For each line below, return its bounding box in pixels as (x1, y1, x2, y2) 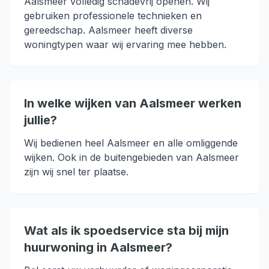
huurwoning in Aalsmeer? (24, 240, 172, 255)
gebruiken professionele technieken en (24, 10, 202, 22)
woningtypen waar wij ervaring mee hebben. (24, 38, 226, 50)
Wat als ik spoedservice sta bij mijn (24, 223, 229, 238)
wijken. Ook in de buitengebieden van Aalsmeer (24, 151, 239, 163)
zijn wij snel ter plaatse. (24, 166, 128, 178)
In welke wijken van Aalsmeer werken (24, 96, 241, 110)
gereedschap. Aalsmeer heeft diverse (24, 24, 193, 36)
